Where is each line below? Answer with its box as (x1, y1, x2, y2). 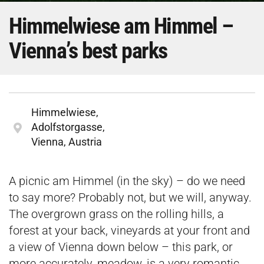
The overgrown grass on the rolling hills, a (9, 207, 224, 221)
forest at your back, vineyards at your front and (9, 223, 250, 237)
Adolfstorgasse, (31, 121, 105, 133)
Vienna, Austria (31, 136, 103, 148)
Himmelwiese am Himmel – (9, 13, 233, 39)
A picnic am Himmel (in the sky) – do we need (9, 174, 245, 188)
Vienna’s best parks (9, 38, 167, 64)
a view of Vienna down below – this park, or (9, 240, 233, 254)
